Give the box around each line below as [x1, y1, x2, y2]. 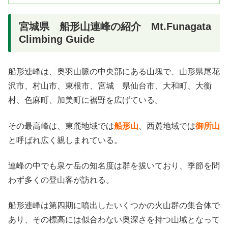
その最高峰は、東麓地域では [8, 121, 114, 130]
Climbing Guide [19, 34, 95, 45]
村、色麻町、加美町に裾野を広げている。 [8, 96, 163, 105]
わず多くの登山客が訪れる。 [8, 176, 114, 185]
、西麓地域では [138, 121, 195, 130]
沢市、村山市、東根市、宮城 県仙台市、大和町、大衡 [8, 81, 212, 91]
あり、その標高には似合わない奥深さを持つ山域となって [8, 215, 220, 224]
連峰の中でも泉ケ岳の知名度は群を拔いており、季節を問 [8, 161, 220, 170]
